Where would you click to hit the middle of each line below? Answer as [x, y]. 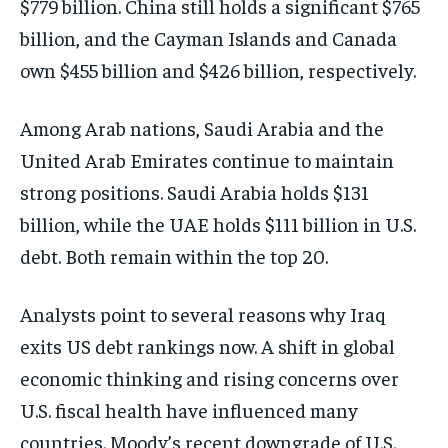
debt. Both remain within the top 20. [174, 255]
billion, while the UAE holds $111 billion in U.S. [218, 223]
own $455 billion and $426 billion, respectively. [218, 69]
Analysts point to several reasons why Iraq [203, 313]
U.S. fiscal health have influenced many [189, 409]
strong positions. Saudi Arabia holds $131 [194, 191]
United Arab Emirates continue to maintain [207, 159]
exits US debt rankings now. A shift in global [207, 345]
